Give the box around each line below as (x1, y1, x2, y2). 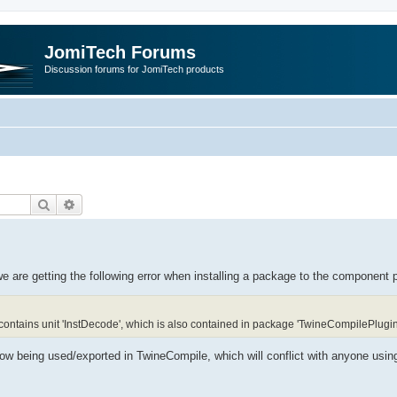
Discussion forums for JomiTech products (44, 64, 224, 74)
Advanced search (76, 195, 169, 212)
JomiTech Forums (44, 43, 196, 62)
